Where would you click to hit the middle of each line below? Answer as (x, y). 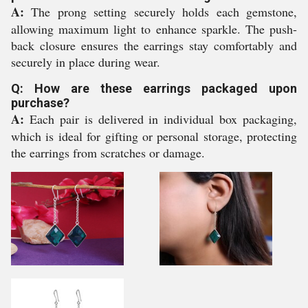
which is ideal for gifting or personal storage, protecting (154, 136)
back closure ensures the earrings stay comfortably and (154, 45)
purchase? (40, 103)
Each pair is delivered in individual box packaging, (161, 119)
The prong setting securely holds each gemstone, (161, 12)
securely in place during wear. (86, 62)
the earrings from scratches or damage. (108, 153)
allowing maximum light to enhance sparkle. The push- (154, 29)
